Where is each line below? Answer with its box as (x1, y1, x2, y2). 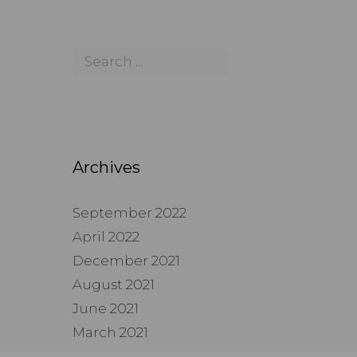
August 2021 (73, 277, 155, 292)
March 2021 (73, 324, 148, 340)
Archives (73, 158, 140, 177)
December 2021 (73, 253, 180, 269)
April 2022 (73, 229, 139, 245)
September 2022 (73, 205, 186, 221)
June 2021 (73, 300, 139, 316)
